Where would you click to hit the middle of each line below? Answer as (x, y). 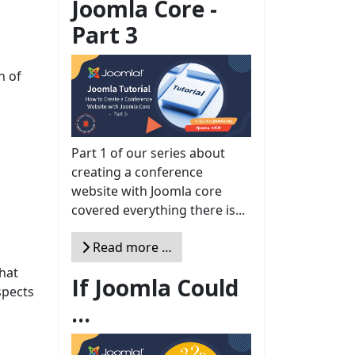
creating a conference (137, 172)
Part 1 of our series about (148, 153)
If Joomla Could (155, 288)
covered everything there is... (158, 210)
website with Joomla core (147, 191)
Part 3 (105, 34)
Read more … (131, 248)
